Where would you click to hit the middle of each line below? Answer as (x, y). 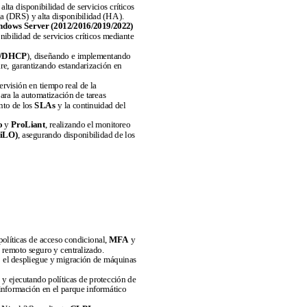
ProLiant (28, 125)
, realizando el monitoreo (88, 125)
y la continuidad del (90, 105)
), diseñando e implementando (79, 56)
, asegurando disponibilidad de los (76, 135)
